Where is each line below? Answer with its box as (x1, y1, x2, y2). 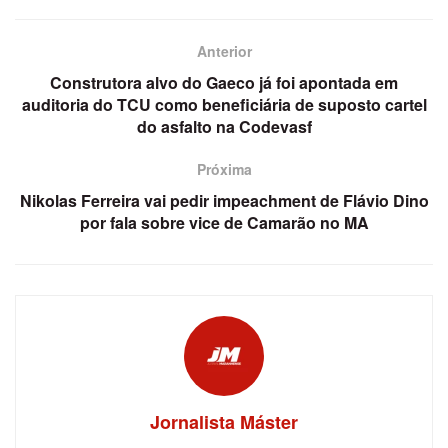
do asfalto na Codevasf (136, 115, 312, 139)
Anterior (196, 41, 252, 62)
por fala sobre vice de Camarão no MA (79, 211, 369, 235)
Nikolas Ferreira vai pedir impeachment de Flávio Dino (19, 189, 429, 213)
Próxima (196, 159, 252, 180)
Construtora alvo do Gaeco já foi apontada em (50, 71, 398, 95)
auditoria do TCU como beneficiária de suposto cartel (21, 93, 427, 117)
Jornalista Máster (150, 409, 298, 436)
